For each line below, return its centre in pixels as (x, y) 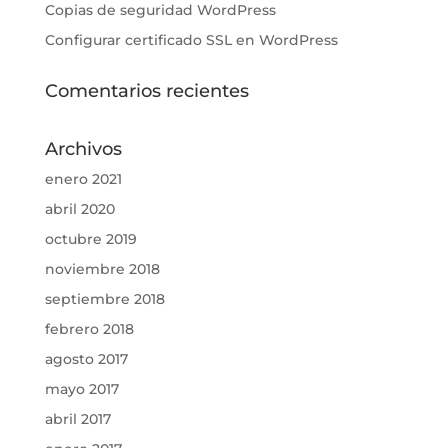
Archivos (83, 149)
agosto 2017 (86, 359)
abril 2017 (77, 419)
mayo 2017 (81, 389)
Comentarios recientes (146, 91)
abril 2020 (79, 209)
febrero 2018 (89, 329)
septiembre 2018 (104, 299)
